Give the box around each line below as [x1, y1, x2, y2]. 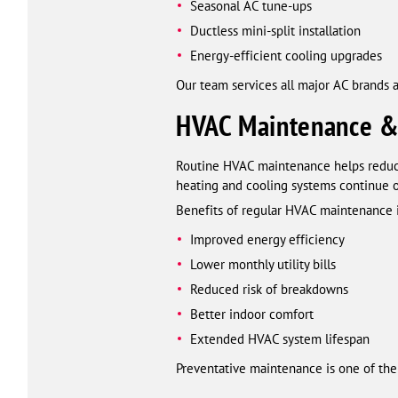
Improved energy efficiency [189, 231, 345, 249]
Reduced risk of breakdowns [189, 281, 348, 298]
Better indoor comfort [189, 306, 314, 323]
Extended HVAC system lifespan [189, 330, 370, 348]
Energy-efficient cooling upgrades [189, 47, 382, 65]
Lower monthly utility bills [189, 256, 336, 274]
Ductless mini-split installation [189, 22, 361, 40]
